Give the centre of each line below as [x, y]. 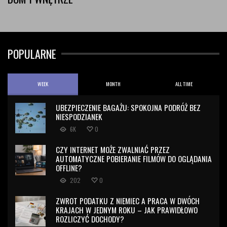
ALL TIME [184, 83]
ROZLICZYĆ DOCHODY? [90, 219]
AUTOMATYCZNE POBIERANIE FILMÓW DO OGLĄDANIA [134, 158]
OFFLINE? [69, 167]
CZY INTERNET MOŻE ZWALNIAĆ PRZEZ [113, 149]
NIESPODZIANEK [79, 116]
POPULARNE [32, 53]
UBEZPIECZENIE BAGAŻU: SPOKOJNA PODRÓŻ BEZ [128, 107]
